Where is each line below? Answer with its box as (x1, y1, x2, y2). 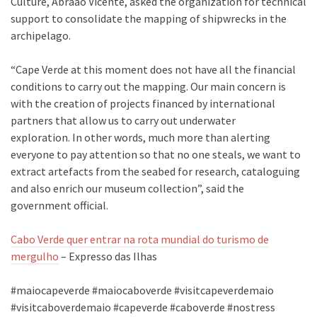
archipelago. (11, 28, 71, 43)
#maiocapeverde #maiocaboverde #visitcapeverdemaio (11, 283, 274, 298)
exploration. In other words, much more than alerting (11, 130, 270, 145)
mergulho (11, 249, 59, 264)
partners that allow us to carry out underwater (11, 113, 236, 128)
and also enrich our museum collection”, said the (11, 181, 244, 196)
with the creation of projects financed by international (11, 96, 275, 111)
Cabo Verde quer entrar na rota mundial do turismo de (11, 232, 269, 247)
